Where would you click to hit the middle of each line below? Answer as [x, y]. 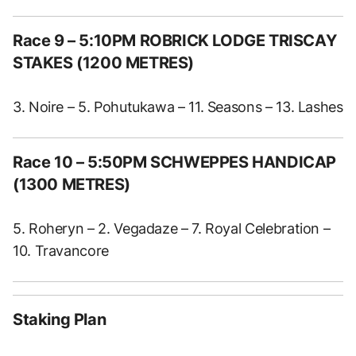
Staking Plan [60, 319]
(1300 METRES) [72, 184]
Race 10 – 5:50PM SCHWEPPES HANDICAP [175, 162]
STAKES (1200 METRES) [104, 62]
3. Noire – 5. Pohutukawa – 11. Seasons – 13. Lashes [178, 106]
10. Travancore [61, 250]
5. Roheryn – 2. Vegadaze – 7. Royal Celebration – [172, 228]
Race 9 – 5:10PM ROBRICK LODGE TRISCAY [175, 40]
